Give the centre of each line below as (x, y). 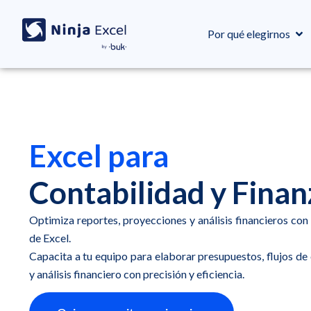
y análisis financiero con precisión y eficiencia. (137, 274)
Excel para (99, 155)
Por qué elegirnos (249, 34)
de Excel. (50, 238)
